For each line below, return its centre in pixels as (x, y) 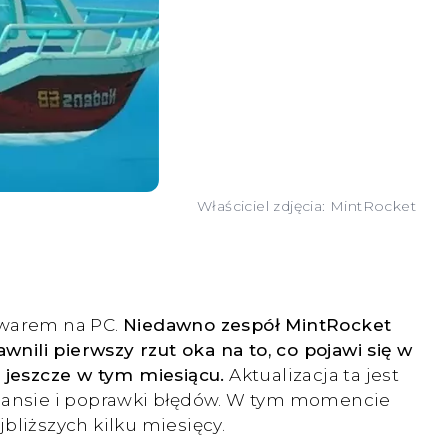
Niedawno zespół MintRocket (257, 325)
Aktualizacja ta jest (312, 375)
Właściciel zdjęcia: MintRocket (306, 206)
